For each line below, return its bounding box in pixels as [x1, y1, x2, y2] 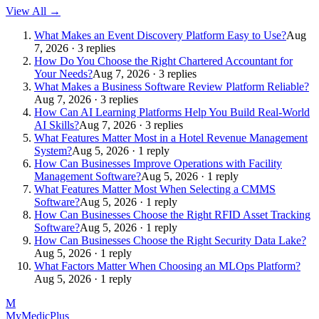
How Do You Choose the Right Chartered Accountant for [34, 54, 293, 67]
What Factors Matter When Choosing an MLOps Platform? [34, 259, 300, 272]
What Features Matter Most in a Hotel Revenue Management [34, 131, 308, 144]
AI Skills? [34, 118, 79, 131]
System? [34, 144, 72, 157]
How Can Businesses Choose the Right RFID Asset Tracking [34, 208, 310, 221]
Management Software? [34, 169, 141, 182]
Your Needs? [34, 67, 93, 80]
